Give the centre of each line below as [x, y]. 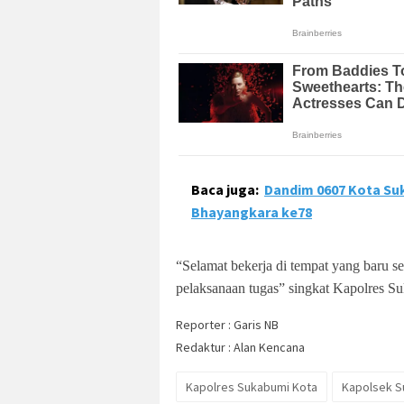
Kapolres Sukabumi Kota [252, 387]
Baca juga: [225, 190]
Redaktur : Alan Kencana [240, 348]
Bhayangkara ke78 [252, 212]
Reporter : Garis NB [227, 325]
